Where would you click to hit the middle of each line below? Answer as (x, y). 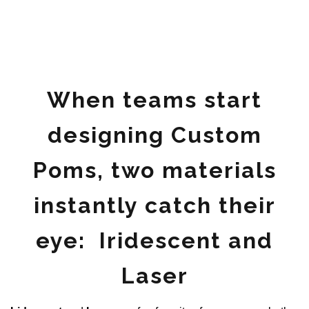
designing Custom (154, 134)
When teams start (154, 99)
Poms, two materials (154, 170)
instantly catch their (154, 205)
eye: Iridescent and (154, 240)
